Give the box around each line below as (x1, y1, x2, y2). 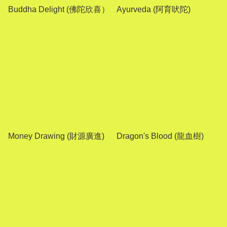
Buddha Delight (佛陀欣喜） (8, 5, 109, 14)
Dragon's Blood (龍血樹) (117, 132, 204, 140)
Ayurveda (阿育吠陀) (117, 5, 191, 14)
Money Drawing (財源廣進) (8, 132, 104, 140)
